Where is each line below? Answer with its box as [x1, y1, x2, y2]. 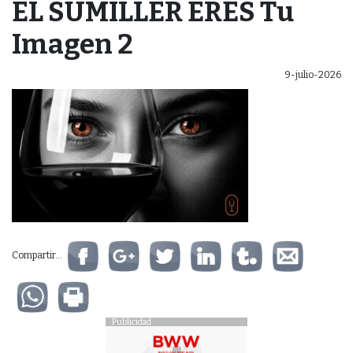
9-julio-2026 [284, 69, 341, 80]
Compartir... [12, 250, 62, 262]
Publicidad [112, 317, 151, 328]
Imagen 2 [12, 28, 133, 61]
